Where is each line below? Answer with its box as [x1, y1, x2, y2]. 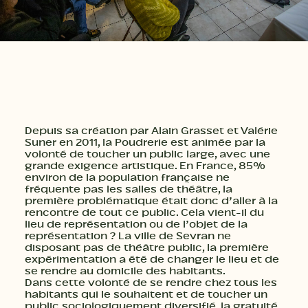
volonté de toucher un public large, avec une [25, 148, 270, 160]
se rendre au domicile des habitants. [25, 265, 225, 277]
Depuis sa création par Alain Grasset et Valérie [25, 125, 278, 137]
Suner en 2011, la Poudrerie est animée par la [25, 137, 265, 148]
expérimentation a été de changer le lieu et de [25, 254, 279, 265]
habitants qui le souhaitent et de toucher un [25, 289, 267, 300]
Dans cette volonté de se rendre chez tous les [25, 277, 277, 289]
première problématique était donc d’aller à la [25, 195, 278, 207]
